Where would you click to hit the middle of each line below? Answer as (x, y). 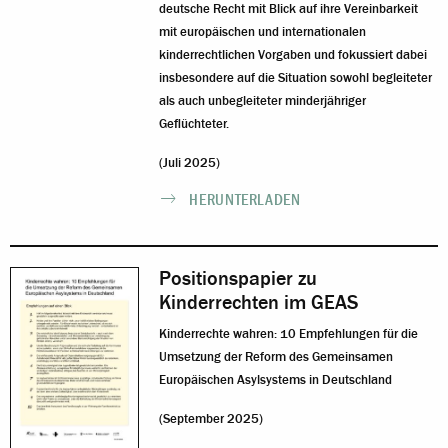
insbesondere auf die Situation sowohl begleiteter (296, 77)
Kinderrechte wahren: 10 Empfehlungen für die (289, 333)
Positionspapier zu (238, 278)
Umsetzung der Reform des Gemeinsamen (276, 356)
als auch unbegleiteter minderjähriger (263, 100)
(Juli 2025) (190, 162)
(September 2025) (211, 418)
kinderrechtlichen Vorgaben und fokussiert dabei (293, 54)
